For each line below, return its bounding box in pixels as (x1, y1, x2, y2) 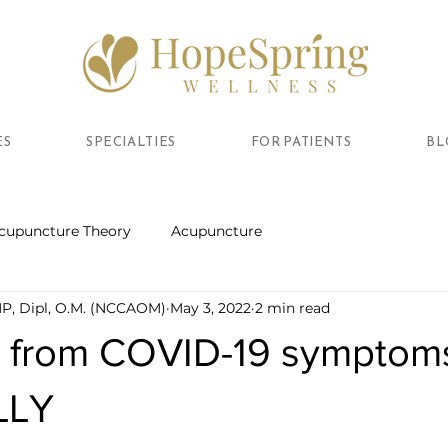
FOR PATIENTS (250, 132, 352, 152)
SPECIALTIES (85, 132, 177, 152)
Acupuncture (171, 221, 262, 240)
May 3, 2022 (170, 298, 251, 317)
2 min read (255, 298, 330, 317)
